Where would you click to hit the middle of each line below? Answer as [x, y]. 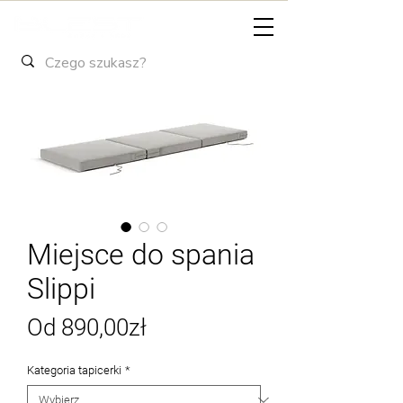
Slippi [61, 288]
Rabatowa [198, 355]
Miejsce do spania [141, 254]
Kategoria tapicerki [74, 370]
